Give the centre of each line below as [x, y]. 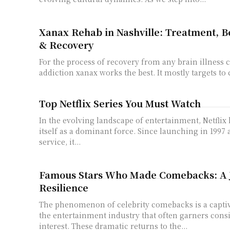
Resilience [64, 188]
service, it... [60, 141]
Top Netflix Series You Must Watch [120, 103]
